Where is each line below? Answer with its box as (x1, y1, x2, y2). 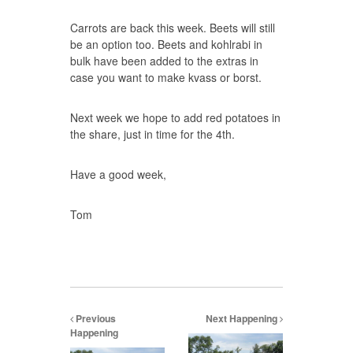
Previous (73, 311, 116, 325)
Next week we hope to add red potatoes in (70, 110, 281, 125)
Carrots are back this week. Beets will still (70, 20, 275, 35)
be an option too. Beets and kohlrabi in (70, 36, 262, 52)
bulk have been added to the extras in (70, 53, 258, 69)
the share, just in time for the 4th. (70, 126, 235, 142)
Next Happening (206, 311, 280, 325)
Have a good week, (70, 166, 166, 182)
